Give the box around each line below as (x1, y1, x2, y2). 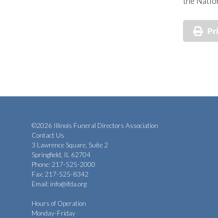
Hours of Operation (32, 199, 86, 207)
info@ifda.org (50, 180, 87, 188)
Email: (32, 180, 50, 188)
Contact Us (32, 131, 64, 139)
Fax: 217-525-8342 (32, 170, 89, 178)
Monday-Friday (32, 209, 75, 217)
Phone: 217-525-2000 (32, 160, 95, 168)
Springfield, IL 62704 (32, 150, 91, 159)
